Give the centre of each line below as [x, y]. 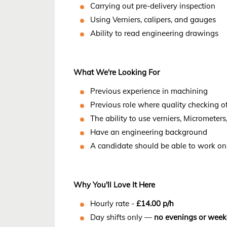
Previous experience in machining [150, 91]
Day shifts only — [122, 217]
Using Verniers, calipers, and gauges [154, 19]
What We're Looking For [117, 72]
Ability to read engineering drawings [156, 33]
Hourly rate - [113, 203]
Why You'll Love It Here [115, 184]
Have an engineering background [150, 132]
